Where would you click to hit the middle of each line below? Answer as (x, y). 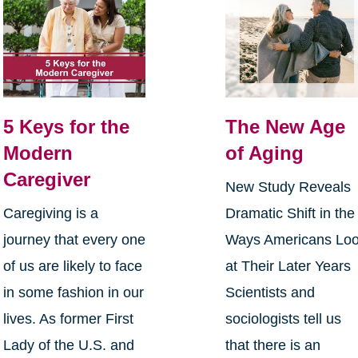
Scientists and (270, 293)
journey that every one (74, 240)
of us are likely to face (72, 267)
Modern (38, 153)
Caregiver (46, 180)
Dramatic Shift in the (290, 214)
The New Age (286, 127)
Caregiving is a (50, 214)
